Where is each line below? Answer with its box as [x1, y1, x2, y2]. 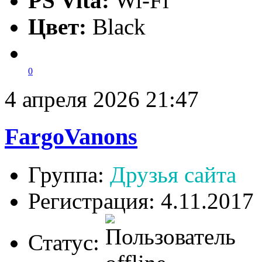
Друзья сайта [110, 162, 236, 188]
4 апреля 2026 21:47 [5, 86, 199, 112]
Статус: [28, 230, 105, 256]
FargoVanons [5, 123, 137, 150]
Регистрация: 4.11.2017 [28, 188, 254, 214]
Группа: [28, 162, 110, 188]
